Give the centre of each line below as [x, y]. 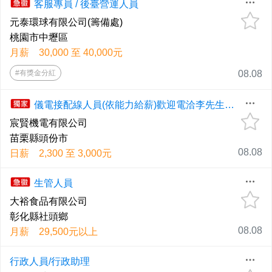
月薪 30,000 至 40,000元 [66, 53]
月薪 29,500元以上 [54, 232]
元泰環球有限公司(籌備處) [66, 22]
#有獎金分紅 [36, 73]
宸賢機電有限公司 [49, 123]
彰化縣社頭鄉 [39, 217]
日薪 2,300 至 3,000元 [61, 154]
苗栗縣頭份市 [39, 138]
